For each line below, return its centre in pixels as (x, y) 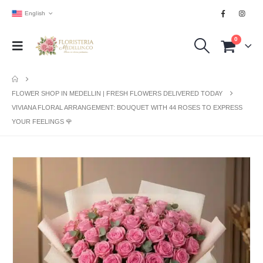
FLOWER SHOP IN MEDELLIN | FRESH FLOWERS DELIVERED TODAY (117, 93)
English (35, 13)
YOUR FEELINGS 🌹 (42, 122)
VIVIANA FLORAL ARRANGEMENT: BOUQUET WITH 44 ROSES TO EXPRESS (127, 107)
